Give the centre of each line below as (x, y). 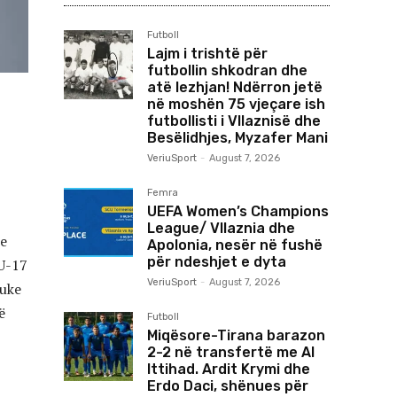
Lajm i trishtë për (207, 54)
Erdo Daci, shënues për (228, 386)
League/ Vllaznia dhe (221, 228)
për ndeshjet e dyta (217, 262)
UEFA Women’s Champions (238, 211)
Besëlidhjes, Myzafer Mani (237, 138)
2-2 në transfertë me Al (231, 352)
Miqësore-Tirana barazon (236, 335)
